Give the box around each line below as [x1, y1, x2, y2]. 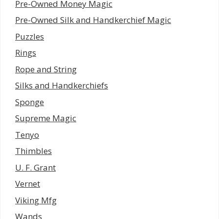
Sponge [15, 96, 44, 108]
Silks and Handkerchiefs [15, 80, 108, 91]
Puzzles [15, 30, 44, 42]
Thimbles [15, 145, 52, 157]
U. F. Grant [15, 161, 56, 173]
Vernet [15, 178, 40, 190]
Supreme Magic [15, 112, 76, 124]
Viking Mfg [15, 194, 57, 206]
